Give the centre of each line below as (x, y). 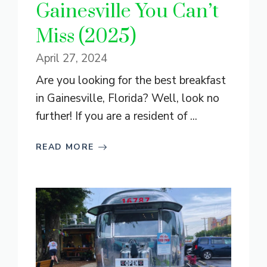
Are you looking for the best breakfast (131, 81)
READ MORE (65, 147)
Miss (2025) (86, 37)
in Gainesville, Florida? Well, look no (128, 99)
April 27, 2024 (72, 59)
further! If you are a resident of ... (117, 117)
